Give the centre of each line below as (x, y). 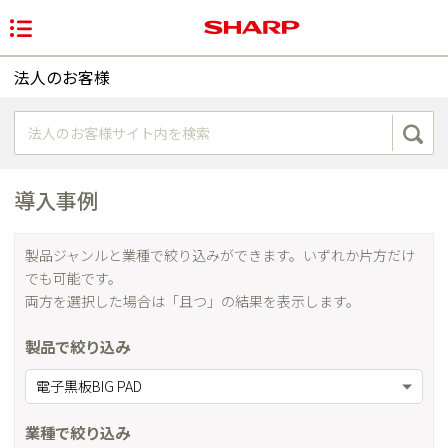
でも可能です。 (73, 278)
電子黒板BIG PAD (89, 386)
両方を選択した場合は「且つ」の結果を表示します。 (192, 301)
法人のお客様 (62, 77)
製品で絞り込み (77, 346)
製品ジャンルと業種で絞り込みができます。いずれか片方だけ (220, 255)
